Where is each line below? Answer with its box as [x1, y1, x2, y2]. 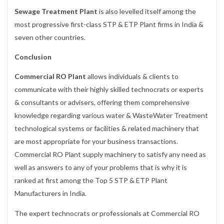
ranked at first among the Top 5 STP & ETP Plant [14, 176, 167, 185]
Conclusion [14, 52, 53, 61]
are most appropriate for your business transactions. [14, 137, 178, 146]
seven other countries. [14, 33, 85, 42]
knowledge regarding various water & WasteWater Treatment [14, 111, 208, 120]
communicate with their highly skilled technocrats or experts [14, 85, 203, 94]
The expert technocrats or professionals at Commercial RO [14, 208, 199, 217]
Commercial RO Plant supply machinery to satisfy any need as [14, 150, 206, 159]
